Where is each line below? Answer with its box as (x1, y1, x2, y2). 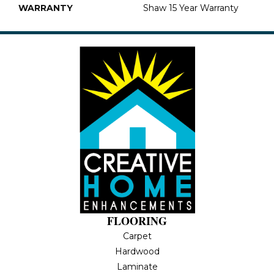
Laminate (116, 261, 158, 272)
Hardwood (114, 245, 160, 257)
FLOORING (107, 212, 167, 229)
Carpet (122, 230, 152, 242)
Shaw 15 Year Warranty (143, 2, 239, 13)
